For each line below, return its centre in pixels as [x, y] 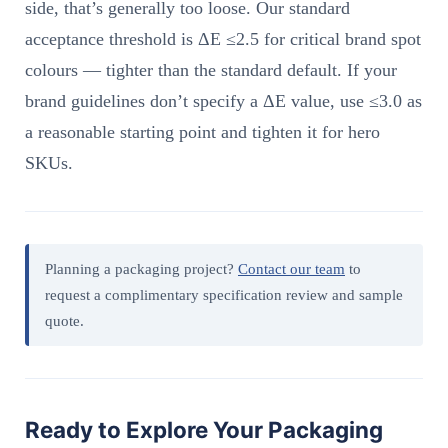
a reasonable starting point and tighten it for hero [202, 131]
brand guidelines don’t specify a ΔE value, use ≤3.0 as [223, 100]
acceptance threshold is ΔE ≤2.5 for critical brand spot [223, 38]
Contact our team [291, 268]
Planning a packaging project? [141, 268]
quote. [64, 320]
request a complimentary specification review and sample [224, 294]
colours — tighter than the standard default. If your [211, 69]
